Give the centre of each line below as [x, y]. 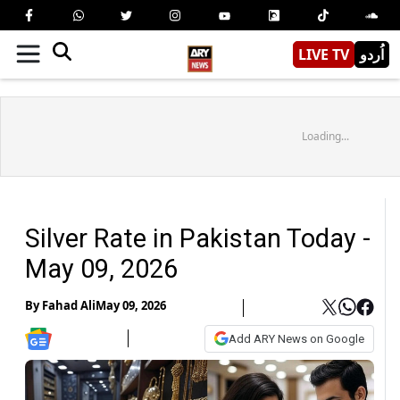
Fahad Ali [69, 306]
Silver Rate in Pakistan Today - [198, 238]
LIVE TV [324, 54]
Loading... [325, 136]
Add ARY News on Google [296, 338]
